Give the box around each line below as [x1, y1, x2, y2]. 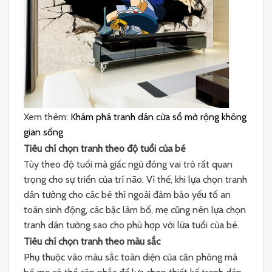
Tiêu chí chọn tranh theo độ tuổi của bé [24, 142, 186, 154]
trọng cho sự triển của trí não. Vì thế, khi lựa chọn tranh [24, 174, 247, 186]
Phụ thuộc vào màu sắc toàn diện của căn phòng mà [24, 251, 237, 263]
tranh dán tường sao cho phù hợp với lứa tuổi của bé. [24, 219, 239, 231]
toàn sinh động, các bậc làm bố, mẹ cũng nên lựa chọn [24, 204, 246, 216]
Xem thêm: [24, 110, 70, 123]
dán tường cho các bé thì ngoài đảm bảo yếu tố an [24, 189, 231, 201]
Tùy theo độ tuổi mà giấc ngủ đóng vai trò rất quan [24, 158, 233, 171]
